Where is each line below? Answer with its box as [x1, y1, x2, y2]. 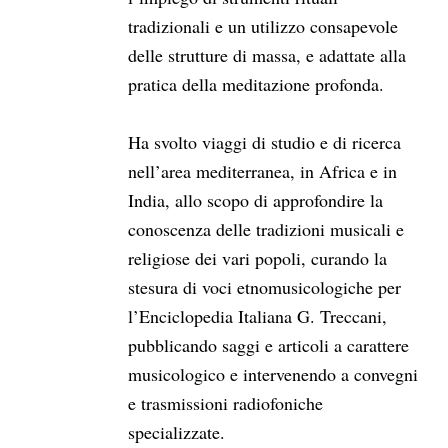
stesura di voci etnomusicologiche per [128, 275, 401, 299]
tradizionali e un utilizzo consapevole [128, 14, 398, 38]
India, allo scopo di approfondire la [128, 188, 383, 212]
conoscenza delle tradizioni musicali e [128, 217, 404, 241]
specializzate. [128, 420, 225, 444]
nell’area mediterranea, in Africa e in [128, 159, 397, 183]
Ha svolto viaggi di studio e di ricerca [128, 130, 401, 154]
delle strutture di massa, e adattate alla [128, 43, 406, 67]
